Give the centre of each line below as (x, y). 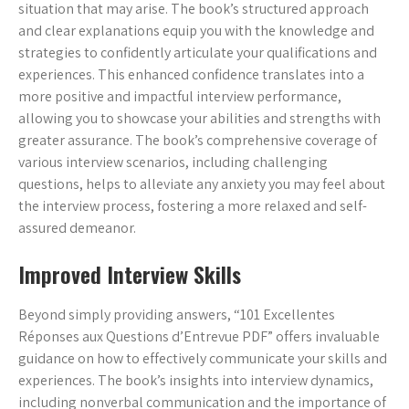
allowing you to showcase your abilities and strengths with (199, 119)
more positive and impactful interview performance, (180, 97)
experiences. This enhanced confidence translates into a (191, 75)
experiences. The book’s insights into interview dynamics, (196, 381)
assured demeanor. (77, 228)
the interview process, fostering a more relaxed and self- (193, 206)
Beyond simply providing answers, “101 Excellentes (177, 315)
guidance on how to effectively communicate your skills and (203, 359)
